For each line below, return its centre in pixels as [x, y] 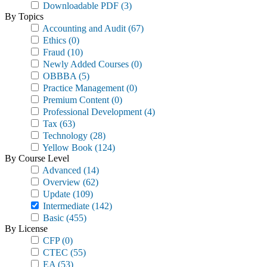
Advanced [61, 170]
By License [26, 229]
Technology [64, 136]
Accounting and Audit [83, 28]
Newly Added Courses [85, 64]
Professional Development [91, 112]
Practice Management [82, 88]
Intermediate [65, 206]
